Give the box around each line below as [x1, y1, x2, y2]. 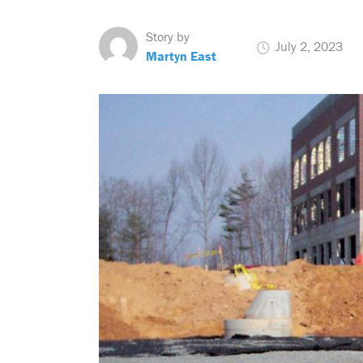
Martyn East [146, 48, 216, 64]
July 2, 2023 [272, 38, 343, 54]
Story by [146, 28, 190, 45]
